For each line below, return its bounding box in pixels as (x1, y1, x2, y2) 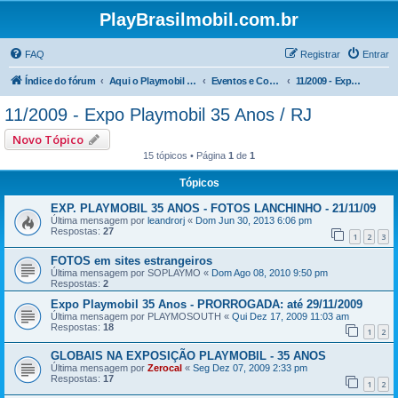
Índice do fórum (25, 76, 96, 86)
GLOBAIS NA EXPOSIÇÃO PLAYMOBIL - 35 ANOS (51, 349, 326, 363)
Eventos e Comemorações (268, 76, 279, 86)
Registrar (300, 49, 340, 60)
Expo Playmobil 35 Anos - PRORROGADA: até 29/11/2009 (51, 297, 362, 311)
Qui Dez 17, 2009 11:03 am (232, 310, 349, 322)
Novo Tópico (12, 131, 84, 147)
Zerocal (147, 362, 182, 374)
